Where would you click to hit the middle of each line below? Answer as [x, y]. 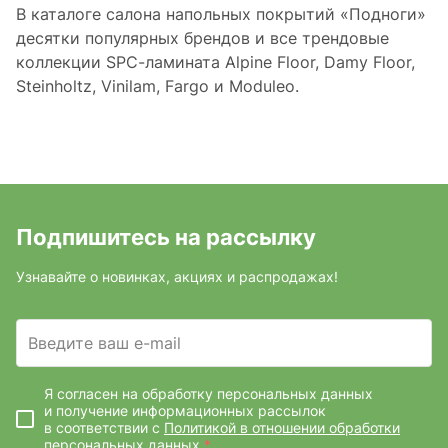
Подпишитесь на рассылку [166, 237]
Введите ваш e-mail [104, 343]
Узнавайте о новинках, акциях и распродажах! [177, 276]
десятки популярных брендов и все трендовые [202, 37]
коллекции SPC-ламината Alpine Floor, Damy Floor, [215, 61]
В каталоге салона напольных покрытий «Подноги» [221, 13]
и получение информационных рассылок [185, 410]
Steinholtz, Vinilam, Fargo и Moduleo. [157, 85]
